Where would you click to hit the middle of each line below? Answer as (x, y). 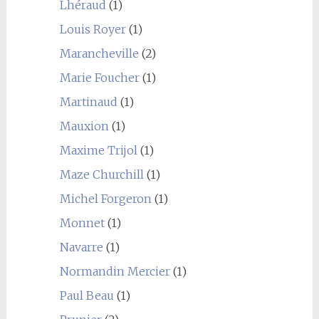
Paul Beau (87, 295)
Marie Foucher (99, 77)
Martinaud (88, 101)
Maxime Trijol (98, 150)
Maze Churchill (101, 174)
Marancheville (99, 53)
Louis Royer (93, 29)
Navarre (81, 247)
